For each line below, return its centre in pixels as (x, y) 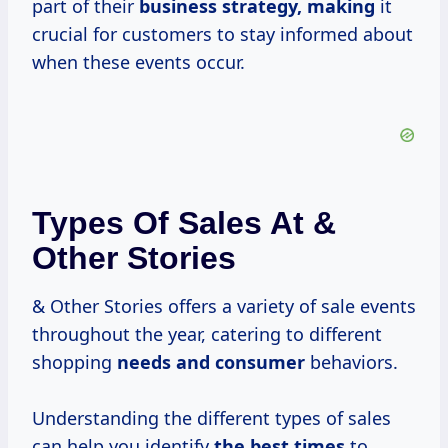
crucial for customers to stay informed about (222, 34)
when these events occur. (138, 62)
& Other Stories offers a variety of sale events (224, 306)
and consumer (240, 362)
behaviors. (351, 362)
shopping (74, 362)
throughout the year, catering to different (207, 334)
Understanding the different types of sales (211, 418)
